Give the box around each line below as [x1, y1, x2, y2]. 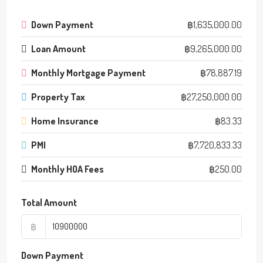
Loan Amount [31, 42, 86, 55]
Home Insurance [31, 114, 99, 127]
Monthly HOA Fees [31, 163, 104, 175]
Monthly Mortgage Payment [31, 66, 146, 79]
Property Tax [31, 90, 85, 103]
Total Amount [21, 196, 77, 208]
